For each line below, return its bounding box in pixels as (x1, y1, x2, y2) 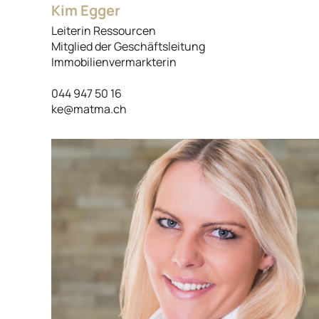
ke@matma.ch (51, 100, 127, 117)
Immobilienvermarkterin (51, 53, 177, 70)
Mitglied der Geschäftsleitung (51, 38, 205, 54)
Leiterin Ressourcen (51, 22, 156, 38)
